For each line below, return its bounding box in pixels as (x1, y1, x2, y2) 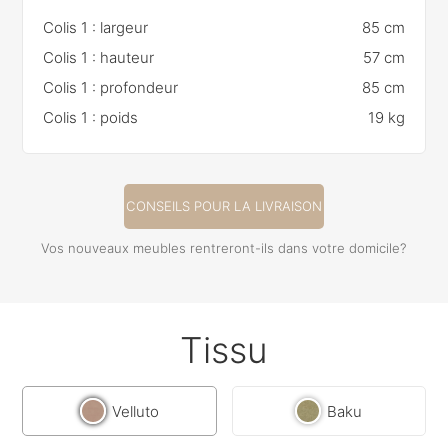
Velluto (111, 401, 159, 421)
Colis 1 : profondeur (43, 78, 179, 98)
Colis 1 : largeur (43, 18, 149, 38)
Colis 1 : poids (43, 108, 139, 128)
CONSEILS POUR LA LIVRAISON (126, 198, 322, 215)
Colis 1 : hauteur (43, 48, 155, 68)
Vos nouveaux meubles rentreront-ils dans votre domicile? (41, 240, 407, 257)
